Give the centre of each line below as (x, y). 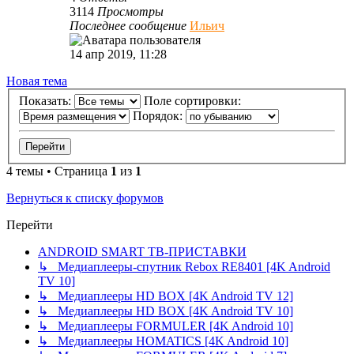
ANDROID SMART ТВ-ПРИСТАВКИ (142, 252)
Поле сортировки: (194, 101)
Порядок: (159, 116)
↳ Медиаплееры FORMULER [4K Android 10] (166, 326)
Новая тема (37, 81)
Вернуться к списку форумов (85, 198)
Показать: (47, 101)
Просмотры (130, 11)
